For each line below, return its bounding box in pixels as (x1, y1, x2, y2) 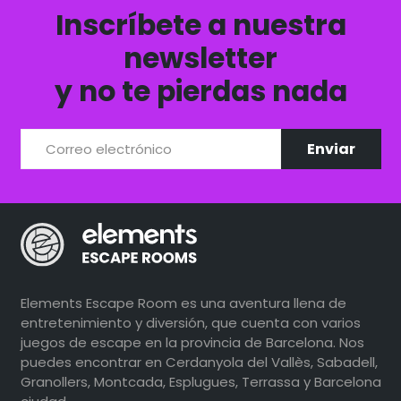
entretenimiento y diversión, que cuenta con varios (20, 312, 361, 332)
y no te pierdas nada (54, 72, 347, 112)
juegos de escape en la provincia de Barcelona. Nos (20, 332, 364, 352)
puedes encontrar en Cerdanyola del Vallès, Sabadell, (20, 352, 378, 371)
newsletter (124, 38, 277, 79)
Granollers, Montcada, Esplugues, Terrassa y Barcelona (20, 371, 381, 391)
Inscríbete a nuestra (55, 5, 346, 46)
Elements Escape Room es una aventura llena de (20, 293, 346, 312)
